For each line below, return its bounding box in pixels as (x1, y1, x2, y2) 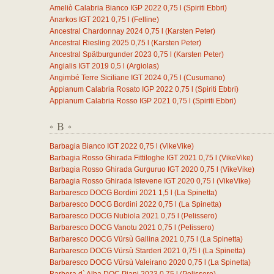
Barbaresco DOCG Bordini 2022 (50, 200, 157, 209)
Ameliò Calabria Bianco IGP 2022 (50, 4, 161, 12)
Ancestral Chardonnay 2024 (50, 27, 143, 35)
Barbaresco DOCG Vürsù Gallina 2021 (50, 235, 178, 243)
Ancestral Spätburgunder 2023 (50, 50, 152, 59)
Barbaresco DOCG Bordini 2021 (50, 188, 157, 197)
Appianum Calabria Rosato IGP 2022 (50, 85, 173, 94)
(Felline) (131, 15, 159, 24)
